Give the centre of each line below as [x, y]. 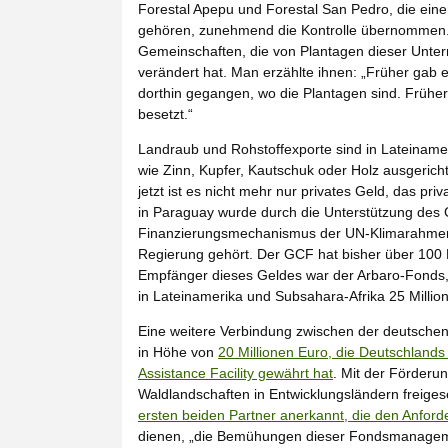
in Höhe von [178, 351]
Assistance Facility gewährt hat [235, 372]
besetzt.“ [165, 113]
